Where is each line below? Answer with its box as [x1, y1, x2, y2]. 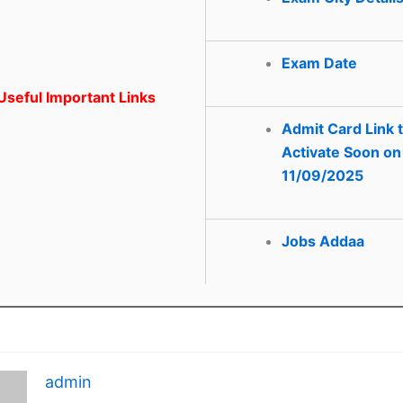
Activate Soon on [282, 142, 401, 161]
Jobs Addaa [282, 231, 364, 250]
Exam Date [282, 53, 357, 72]
